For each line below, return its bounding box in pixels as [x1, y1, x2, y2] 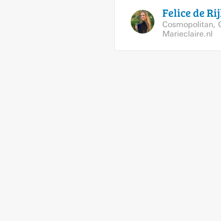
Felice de [162, 5, 207, 20]
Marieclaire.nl [162, 29, 213, 38]
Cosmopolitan [162, 20, 213, 29]
